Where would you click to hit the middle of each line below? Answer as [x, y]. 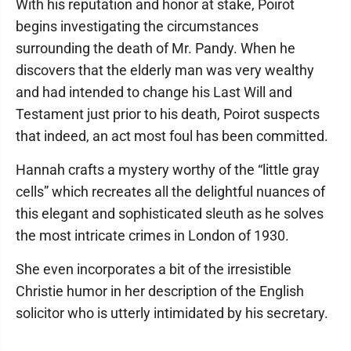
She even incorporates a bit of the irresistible [154, 270]
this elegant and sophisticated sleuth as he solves [170, 214]
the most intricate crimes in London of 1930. [152, 236]
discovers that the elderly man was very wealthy [165, 71]
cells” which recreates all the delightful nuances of [170, 192]
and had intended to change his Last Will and [154, 92]
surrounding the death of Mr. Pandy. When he [156, 49]
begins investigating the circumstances [137, 27]
